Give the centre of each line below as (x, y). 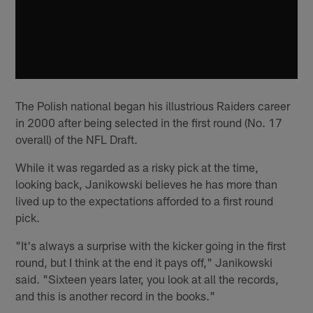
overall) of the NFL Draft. (77, 139)
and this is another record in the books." (116, 296)
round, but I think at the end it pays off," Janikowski (144, 262)
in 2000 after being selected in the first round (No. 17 (149, 123)
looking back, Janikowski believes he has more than (147, 184)
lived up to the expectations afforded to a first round (145, 201)
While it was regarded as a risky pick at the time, (137, 167)
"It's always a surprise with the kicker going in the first (151, 246)
